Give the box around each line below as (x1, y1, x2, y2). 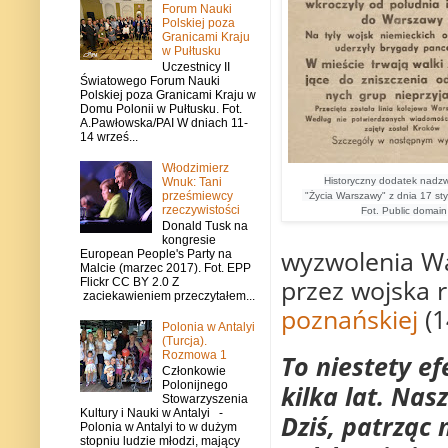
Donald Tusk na (161, 219, 248, 234)
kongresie (161, 233, 216, 248)
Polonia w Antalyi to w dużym (80, 420, 237, 435)
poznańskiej (281, 301, 418, 336)
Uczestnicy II (161, 59, 230, 74)
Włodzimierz (161, 160, 229, 175)
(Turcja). (161, 333, 207, 348)
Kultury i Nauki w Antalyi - (80, 406, 223, 421)
